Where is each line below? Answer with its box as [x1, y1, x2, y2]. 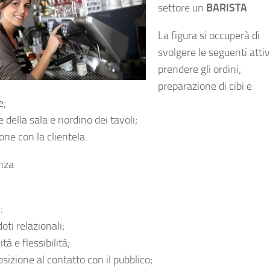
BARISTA [206, 1, 247, 14]
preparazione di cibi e [158, 80, 252, 93]
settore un [158, 1, 206, 14]
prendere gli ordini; [158, 63, 241, 76]
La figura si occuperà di [158, 29, 260, 42]
